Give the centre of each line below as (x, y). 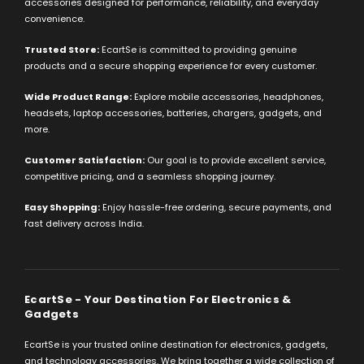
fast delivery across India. (84, 224)
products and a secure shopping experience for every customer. (171, 66)
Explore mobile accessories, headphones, (227, 97)
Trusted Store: (62, 50)
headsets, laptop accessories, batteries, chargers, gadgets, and (173, 113)
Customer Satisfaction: (84, 160)
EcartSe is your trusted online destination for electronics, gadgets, (176, 345)
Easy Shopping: (62, 208)
